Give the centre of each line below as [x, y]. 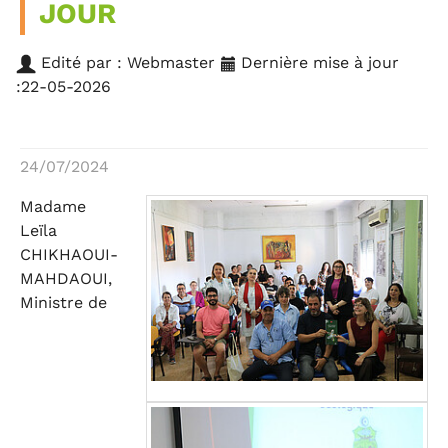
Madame [53, 206]
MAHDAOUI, [66, 278]
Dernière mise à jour [317, 62]
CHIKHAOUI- [69, 254]
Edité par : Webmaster [128, 62]
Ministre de [63, 302]
